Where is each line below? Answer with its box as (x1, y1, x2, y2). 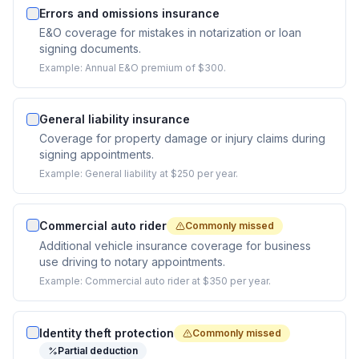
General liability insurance (39, 112, 190, 126)
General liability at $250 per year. (85, 167, 238, 179)
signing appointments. (39, 147, 154, 161)
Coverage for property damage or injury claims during (39, 131, 325, 145)
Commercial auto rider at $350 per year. (85, 275, 271, 287)
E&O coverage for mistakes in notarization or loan (39, 26, 301, 39)
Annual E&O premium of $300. (85, 62, 226, 74)
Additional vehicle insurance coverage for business (39, 239, 311, 252)
